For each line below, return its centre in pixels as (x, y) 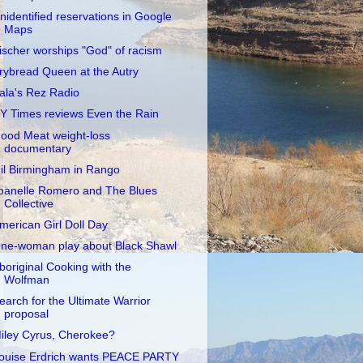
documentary (37, 148)
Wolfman (26, 280)
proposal (26, 314)
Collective (28, 203)
